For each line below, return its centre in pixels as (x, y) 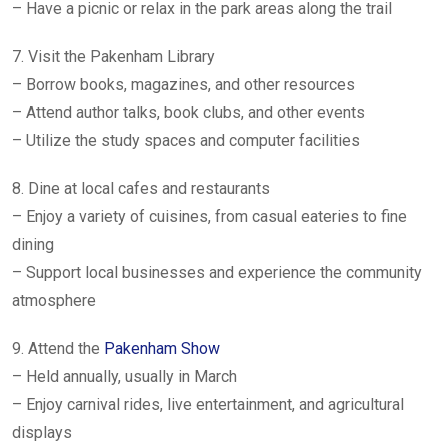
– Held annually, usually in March (124, 376)
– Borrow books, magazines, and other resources (183, 84)
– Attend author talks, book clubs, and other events (188, 112)
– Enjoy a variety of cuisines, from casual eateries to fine (209, 216)
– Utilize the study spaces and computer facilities (186, 140)
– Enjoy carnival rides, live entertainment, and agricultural (208, 404)
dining (33, 244)
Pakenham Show (162, 348)
